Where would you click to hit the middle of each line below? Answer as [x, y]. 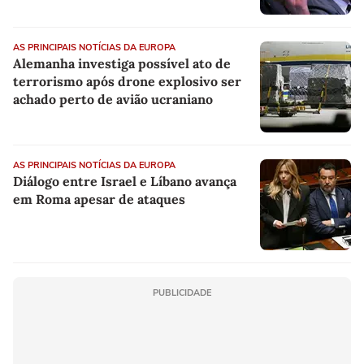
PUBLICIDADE [182, 293]
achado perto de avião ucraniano [113, 100]
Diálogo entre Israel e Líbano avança [125, 182]
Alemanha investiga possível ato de [122, 64]
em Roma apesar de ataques [99, 199]
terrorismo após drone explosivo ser [127, 82]
